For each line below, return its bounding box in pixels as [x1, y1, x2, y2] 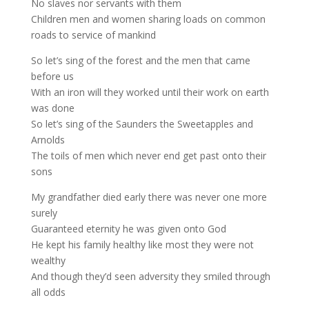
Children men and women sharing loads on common [30, 12, 266, 26]
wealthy [30, 254, 66, 267]
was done [30, 101, 74, 114]
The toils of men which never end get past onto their [30, 149, 266, 162]
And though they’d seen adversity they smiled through [30, 270, 270, 283]
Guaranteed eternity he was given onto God [30, 222, 226, 235]
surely [30, 206, 57, 219]
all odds [30, 286, 66, 299]
